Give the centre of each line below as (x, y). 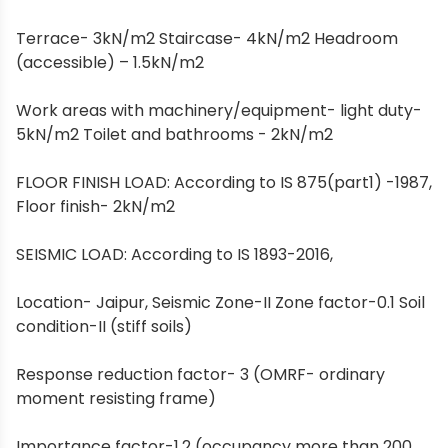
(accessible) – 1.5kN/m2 (110, 62)
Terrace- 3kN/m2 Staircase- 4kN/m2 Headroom (207, 38)
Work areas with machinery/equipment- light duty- (219, 110)
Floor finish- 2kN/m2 (95, 206)
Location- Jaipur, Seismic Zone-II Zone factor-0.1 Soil (220, 302)
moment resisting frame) (116, 398)
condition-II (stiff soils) (104, 326)
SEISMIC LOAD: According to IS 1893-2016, (174, 254)
